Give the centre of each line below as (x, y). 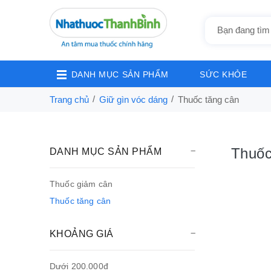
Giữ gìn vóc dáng (133, 100)
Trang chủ (69, 100)
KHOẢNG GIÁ (82, 234)
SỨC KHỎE (224, 74)
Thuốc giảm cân (81, 184)
